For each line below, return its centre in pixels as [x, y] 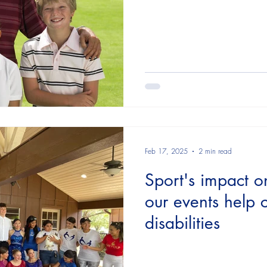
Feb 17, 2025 [166, 151]
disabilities [182, 223]
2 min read [215, 151]
